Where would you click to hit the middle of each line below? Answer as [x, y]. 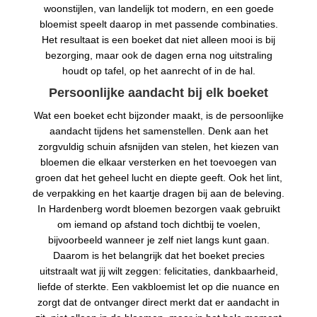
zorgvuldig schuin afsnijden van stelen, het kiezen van [158, 146]
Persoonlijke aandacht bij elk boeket [158, 93]
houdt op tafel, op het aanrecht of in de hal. [158, 71]
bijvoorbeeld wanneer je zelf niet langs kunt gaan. [158, 240]
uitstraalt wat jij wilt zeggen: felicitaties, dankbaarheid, [158, 271]
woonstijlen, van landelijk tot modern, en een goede [158, 8]
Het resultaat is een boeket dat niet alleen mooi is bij [158, 40]
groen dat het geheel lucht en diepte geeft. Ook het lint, [158, 178]
